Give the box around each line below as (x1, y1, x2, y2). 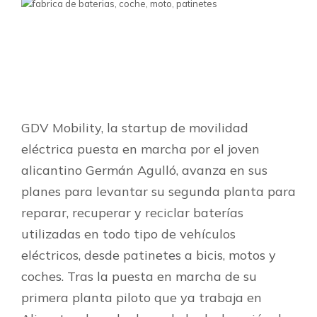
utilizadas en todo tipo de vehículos (21, 226, 236, 242)
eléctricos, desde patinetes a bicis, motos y (21, 247, 276, 263)
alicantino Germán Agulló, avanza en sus (21, 162, 267, 178)
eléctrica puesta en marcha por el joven (21, 141, 260, 157)
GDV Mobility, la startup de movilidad (21, 120, 248, 136)
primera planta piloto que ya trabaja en (21, 289, 262, 306)
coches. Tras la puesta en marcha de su (21, 268, 257, 284)
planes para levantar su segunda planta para (21, 183, 296, 200)
